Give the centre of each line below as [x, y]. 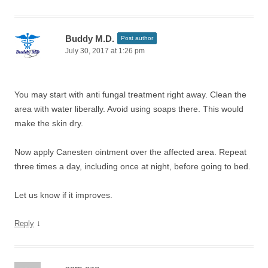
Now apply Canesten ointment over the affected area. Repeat [130, 152]
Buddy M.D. [90, 39]
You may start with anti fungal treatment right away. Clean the [130, 95]
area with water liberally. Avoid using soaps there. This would [129, 109]
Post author [137, 38]
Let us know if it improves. [63, 195]
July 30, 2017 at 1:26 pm [105, 51]
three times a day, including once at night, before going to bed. [133, 166]
